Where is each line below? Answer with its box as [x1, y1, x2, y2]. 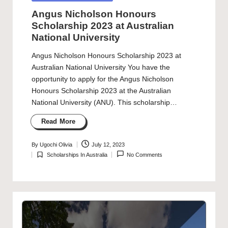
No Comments [127, 151, 163, 158]
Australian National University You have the [31, 63, 170, 71]
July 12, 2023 [92, 141, 125, 148]
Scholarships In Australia [46, 151, 107, 158]
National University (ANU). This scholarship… [31, 98, 177, 106]
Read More [41, 117, 76, 125]
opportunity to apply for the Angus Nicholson [31, 75, 174, 83]
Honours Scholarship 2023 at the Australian [31, 87, 171, 95]
